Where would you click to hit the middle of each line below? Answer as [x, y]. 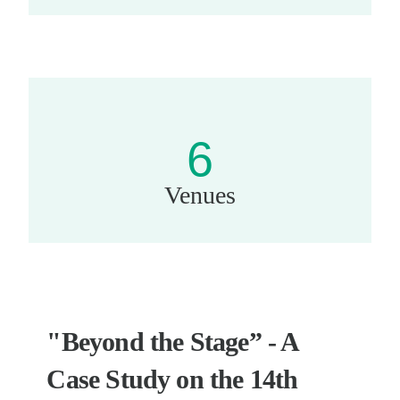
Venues [200, 195]
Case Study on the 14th [172, 379]
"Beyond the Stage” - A [172, 342]
